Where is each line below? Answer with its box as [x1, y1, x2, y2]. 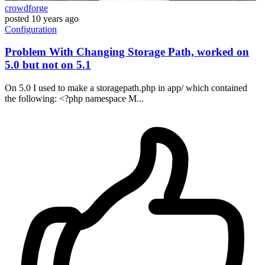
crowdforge [5, 2, 48, 13]
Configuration [5, 24, 57, 34]
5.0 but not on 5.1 [5, 59, 91, 72]
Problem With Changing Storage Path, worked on [5, 46, 249, 59]
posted [5, 13, 29, 24]
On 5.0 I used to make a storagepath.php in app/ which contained [5, 83, 247, 93]
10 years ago [31, 13, 79, 24]
